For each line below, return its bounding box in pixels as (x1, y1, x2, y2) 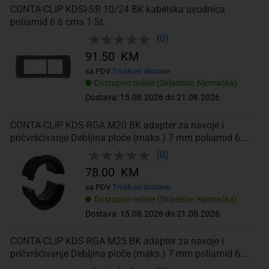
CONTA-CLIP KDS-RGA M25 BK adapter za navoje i (10, 235, 224, 247)
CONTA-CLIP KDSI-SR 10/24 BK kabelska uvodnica (10, 3, 225, 15)
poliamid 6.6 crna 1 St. (10, 16, 106, 28)
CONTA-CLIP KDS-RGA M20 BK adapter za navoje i (10, 119, 224, 131)
